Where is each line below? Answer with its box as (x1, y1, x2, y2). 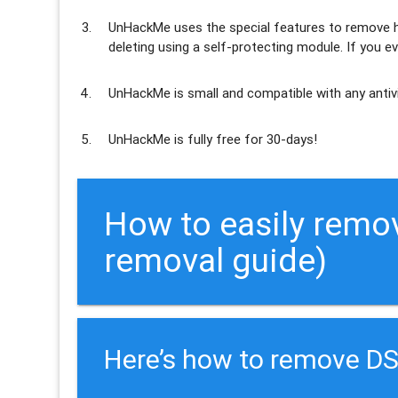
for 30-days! (241, 130, 318, 147)
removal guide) (104, 239, 328, 282)
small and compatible (187, 84, 314, 101)
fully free (187, 130, 242, 147)
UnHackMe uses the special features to (108, 18, 343, 36)
